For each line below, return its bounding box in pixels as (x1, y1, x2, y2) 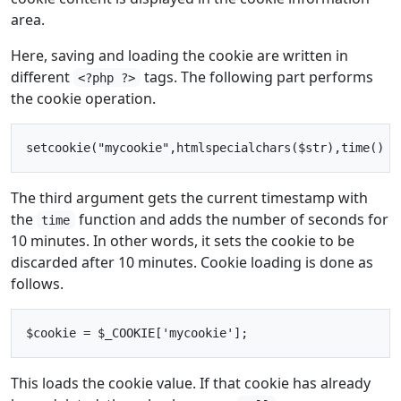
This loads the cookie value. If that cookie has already (11, 372, 371, 393)
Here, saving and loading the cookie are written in (11, 45, 348, 65)
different (11, 66, 73, 87)
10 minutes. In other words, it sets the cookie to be (11, 230, 354, 251)
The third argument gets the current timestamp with (11, 187, 368, 208)
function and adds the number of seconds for (74, 209, 388, 229)
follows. (11, 273, 64, 294)
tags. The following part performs (140, 66, 373, 87)
